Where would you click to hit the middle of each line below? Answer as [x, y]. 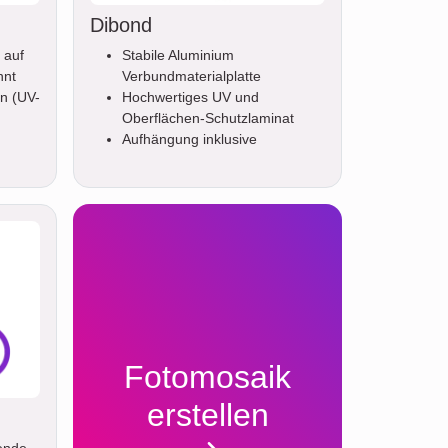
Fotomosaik [207, 377]
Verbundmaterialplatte [191, 76]
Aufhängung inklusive [189, 139]
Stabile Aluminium [178, 55]
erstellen [207, 415]
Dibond [121, 25]
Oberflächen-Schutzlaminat [208, 118]
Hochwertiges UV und [190, 97]
